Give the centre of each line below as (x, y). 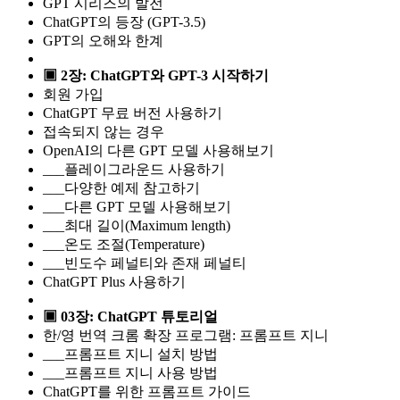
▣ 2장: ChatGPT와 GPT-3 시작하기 (156, 75)
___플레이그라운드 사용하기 (134, 169)
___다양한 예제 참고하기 (121, 187)
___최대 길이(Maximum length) (137, 225)
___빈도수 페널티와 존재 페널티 (145, 262)
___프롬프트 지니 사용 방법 (130, 372)
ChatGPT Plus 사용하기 (114, 281)
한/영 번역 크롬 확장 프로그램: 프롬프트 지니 (186, 335)
